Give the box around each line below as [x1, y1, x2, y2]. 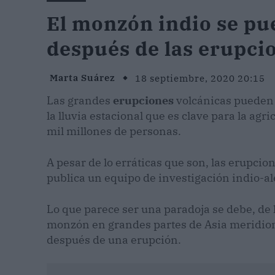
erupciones [113, 93, 174, 107]
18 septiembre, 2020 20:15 [135, 72, 265, 84]
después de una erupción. [47, 232, 181, 247]
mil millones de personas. [47, 123, 181, 138]
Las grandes [47, 93, 113, 107]
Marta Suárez [50, 72, 115, 84]
